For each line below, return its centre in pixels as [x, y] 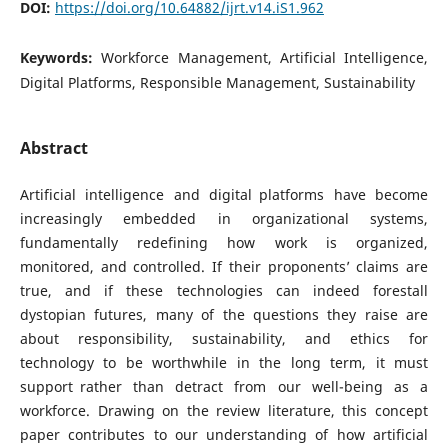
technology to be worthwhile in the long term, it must [224, 363]
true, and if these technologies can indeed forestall [224, 291]
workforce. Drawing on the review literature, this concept [224, 411]
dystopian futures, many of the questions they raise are [224, 315]
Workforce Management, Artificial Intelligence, [265, 57]
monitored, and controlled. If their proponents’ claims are [224, 267]
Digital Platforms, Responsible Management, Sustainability [217, 82]
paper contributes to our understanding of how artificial [224, 435]
